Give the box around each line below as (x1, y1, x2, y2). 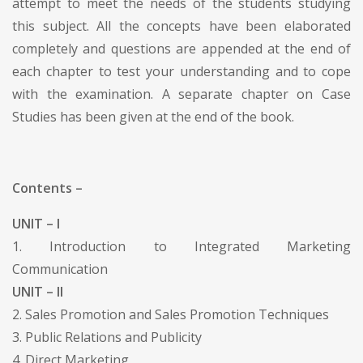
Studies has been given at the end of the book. (12, 107, 294, 126)
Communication (12, 259, 108, 278)
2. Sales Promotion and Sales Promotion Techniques (12, 305, 329, 323)
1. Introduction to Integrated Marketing (12, 237, 351, 255)
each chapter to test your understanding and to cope (12, 62, 351, 80)
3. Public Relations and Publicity (12, 327, 202, 346)
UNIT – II (12, 282, 63, 301)
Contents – (12, 178, 83, 197)
